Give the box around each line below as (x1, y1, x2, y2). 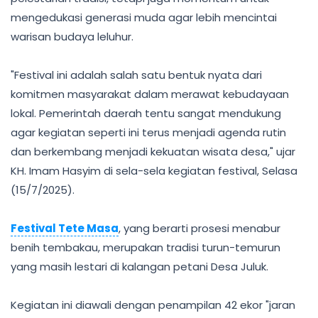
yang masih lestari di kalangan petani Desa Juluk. (11, 259, 268, 274)
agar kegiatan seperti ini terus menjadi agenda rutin (11, 125, 286, 140)
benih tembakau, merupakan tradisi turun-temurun (11, 240, 280, 255)
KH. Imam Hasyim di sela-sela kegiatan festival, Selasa (11, 163, 297, 178)
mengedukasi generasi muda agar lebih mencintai (11, 10, 277, 25)
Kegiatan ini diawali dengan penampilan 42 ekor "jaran (11, 297, 295, 312)
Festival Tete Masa (11, 221, 119, 236)
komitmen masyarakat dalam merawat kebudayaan (11, 87, 289, 102)
